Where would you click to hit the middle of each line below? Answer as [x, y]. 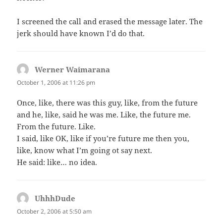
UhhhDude [55, 198]
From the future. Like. [56, 127]
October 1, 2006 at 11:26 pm [56, 83]
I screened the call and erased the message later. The [110, 22]
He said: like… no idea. [57, 162]
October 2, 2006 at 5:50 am [55, 212]
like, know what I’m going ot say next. [85, 150]
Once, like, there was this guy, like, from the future [108, 103]
